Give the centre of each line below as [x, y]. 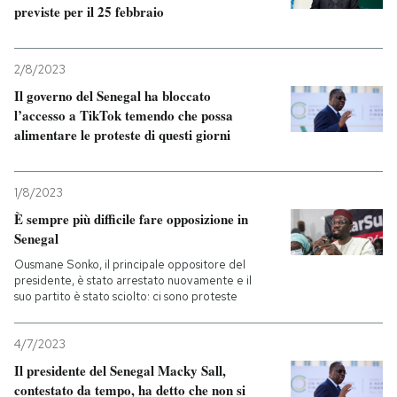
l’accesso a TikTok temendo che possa [124, 115]
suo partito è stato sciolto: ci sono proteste [126, 296]
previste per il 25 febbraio [89, 12]
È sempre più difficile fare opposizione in [131, 219]
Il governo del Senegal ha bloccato [113, 96]
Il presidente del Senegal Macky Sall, [120, 370]
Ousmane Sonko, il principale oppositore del [130, 265]
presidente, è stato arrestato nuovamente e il [133, 280]
